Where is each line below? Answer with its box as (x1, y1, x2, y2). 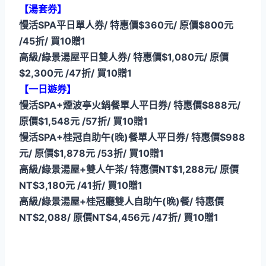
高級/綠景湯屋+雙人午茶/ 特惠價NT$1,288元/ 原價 (19, 163, 239, 176)
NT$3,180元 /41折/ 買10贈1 (19, 179, 142, 192)
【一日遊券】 (19, 83, 76, 96)
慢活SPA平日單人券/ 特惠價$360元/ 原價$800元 (19, 19, 233, 31)
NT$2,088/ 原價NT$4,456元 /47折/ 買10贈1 (19, 211, 218, 224)
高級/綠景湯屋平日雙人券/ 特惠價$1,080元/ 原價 (19, 51, 229, 64)
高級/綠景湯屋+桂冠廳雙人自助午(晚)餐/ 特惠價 (19, 195, 224, 208)
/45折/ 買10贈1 (19, 35, 85, 47)
